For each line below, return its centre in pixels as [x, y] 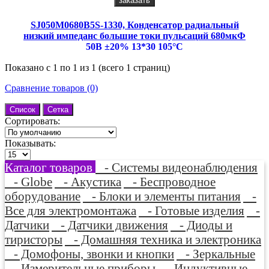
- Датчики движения [110, 225]
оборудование [43, 196]
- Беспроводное [170, 181]
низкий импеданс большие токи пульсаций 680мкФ [134, 35]
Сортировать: [32, 121]
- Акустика [88, 181]
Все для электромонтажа [71, 210]
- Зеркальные [216, 253]
